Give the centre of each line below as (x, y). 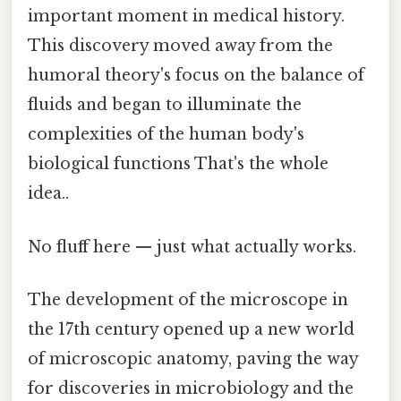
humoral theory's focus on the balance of (196, 76)
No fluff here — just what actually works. (192, 247)
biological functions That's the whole (178, 164)
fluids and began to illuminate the (165, 105)
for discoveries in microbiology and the (191, 388)
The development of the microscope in (188, 299)
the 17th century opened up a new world (191, 329)
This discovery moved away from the (180, 46)
